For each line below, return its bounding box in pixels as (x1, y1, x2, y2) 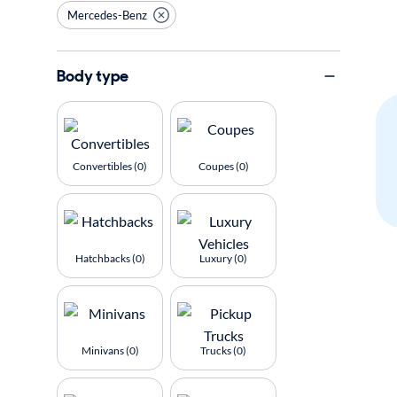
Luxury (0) (199, 252, 247, 265)
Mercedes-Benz (67, 7, 147, 22)
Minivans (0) (81, 344, 139, 357)
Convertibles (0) (73, 160, 147, 173)
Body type (57, 65, 128, 87)
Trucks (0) (200, 344, 246, 357)
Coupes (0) (198, 160, 249, 173)
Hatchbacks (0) (74, 252, 145, 265)
